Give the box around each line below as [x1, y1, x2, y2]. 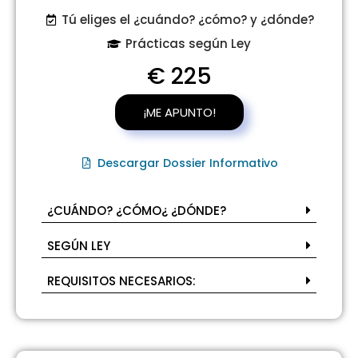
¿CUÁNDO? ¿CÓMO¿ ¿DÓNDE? [47, 201, 226, 219]
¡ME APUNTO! [142, 103, 216, 121]
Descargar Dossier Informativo [97, 154, 279, 171]
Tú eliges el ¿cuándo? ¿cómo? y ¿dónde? [62, 11, 315, 29]
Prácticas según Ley [125, 35, 251, 53]
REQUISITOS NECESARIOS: [47, 272, 196, 289]
